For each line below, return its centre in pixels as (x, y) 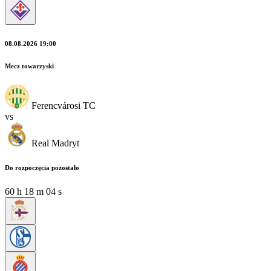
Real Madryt (55, 143)
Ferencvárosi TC (64, 105)
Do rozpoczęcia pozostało (42, 167)
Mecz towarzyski (29, 66)
